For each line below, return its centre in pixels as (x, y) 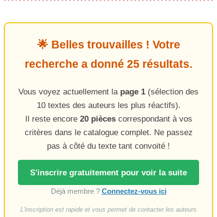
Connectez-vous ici (134, 191)
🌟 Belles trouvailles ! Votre (108, 45)
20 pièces (98, 119)
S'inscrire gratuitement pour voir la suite (108, 173)
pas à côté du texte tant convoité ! (108, 146)
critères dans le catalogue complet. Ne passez (108, 132)
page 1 (133, 92)
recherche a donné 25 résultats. (108, 64)
